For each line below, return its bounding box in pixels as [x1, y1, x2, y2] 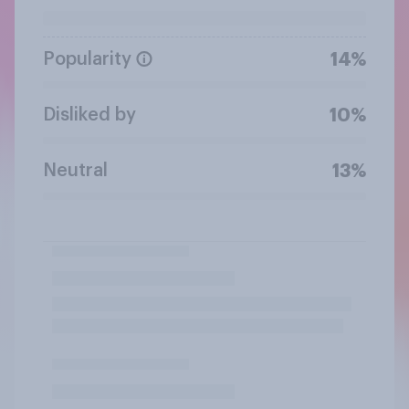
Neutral [43, 161, 108, 180]
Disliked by [43, 105, 136, 124]
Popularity [43, 49, 131, 68]
